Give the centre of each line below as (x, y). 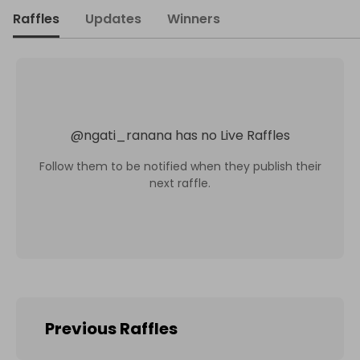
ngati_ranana (127, 135)
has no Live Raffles (232, 135)
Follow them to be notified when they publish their (180, 166)
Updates (113, 19)
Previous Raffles (111, 329)
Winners (194, 19)
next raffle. (180, 183)
